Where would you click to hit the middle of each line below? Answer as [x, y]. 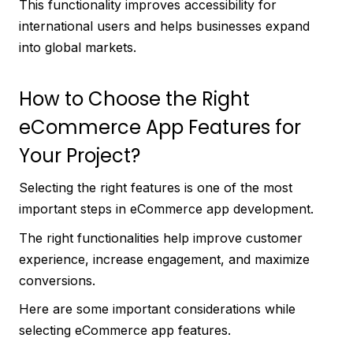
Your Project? [80, 155]
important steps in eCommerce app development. [166, 209]
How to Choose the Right [134, 98]
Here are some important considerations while [157, 309]
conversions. [57, 280]
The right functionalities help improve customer [161, 238]
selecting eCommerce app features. [125, 331]
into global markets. [78, 48]
